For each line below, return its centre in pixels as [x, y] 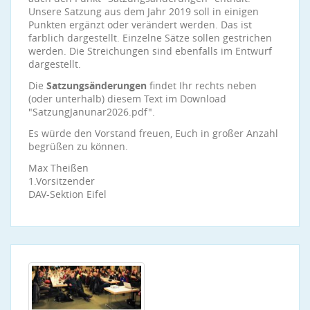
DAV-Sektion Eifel [67, 194]
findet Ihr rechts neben [202, 85]
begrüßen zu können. [78, 146]
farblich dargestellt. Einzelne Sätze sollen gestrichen [150, 38]
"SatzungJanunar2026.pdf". [92, 112]
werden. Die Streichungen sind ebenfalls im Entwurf [150, 51]
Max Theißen [58, 168]
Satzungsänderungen [97, 85]
